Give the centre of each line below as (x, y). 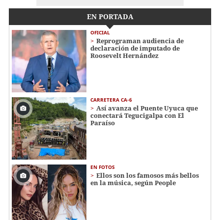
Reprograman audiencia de (140, 41)
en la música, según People (133, 182)
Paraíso (103, 123)
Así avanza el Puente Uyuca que (147, 108)
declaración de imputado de (135, 48)
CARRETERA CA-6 (111, 99)
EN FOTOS (103, 167)
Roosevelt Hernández (124, 56)
